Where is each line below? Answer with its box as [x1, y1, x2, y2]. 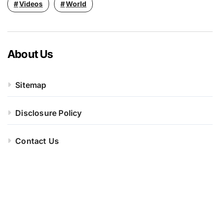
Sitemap [15, 80, 47, 90]
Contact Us [15, 136, 59, 146]
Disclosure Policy [15, 108, 82, 118]
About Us [7, 47, 53, 60]
